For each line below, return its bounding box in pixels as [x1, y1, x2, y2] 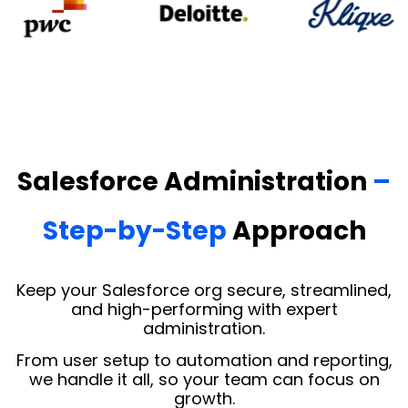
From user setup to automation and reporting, [15, 349, 393, 372]
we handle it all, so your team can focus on [28, 368, 380, 392]
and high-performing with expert [70, 297, 338, 321]
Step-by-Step [42, 212, 232, 249]
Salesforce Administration [17, 163, 372, 199]
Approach [231, 212, 366, 249]
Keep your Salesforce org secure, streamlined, [16, 278, 392, 301]
